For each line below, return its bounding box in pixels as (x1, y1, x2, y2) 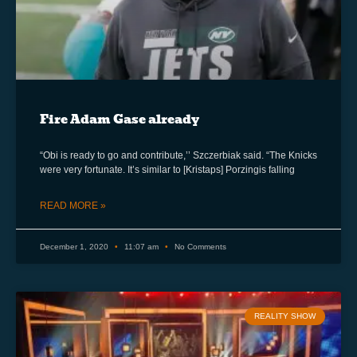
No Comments (172, 241, 226, 251)
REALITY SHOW (254, 311, 316, 320)
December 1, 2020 (40, 241, 111, 251)
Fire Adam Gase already (40, 109, 199, 129)
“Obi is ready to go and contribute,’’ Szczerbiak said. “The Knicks (40, 149, 317, 161)
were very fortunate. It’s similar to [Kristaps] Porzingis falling (40, 163, 295, 175)
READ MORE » (40, 199, 106, 211)
